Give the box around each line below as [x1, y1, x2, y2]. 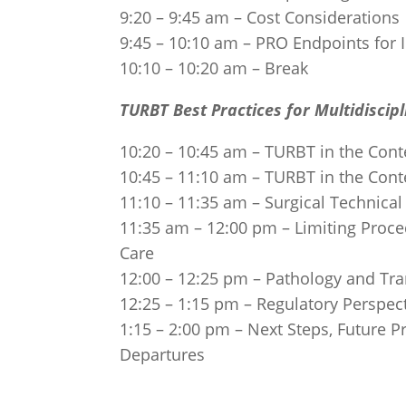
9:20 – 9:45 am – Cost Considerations [120, 5, 400, 28]
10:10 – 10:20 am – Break [120, 56, 308, 79]
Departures [120, 343, 205, 365]
